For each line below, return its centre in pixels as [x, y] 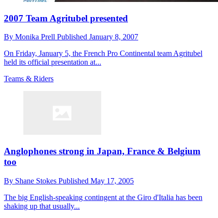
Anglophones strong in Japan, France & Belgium [102, 151]
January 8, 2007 [114, 37]
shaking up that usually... [42, 206]
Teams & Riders [29, 79]
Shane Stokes [37, 181]
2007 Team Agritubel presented [66, 18]
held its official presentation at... [53, 62]
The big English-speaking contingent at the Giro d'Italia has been [103, 197]
